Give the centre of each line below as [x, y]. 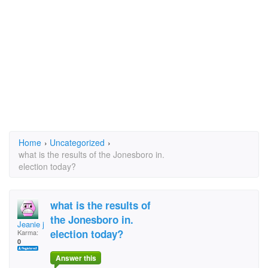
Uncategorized [77, 142]
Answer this [76, 258]
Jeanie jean [37, 224]
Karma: [28, 232]
